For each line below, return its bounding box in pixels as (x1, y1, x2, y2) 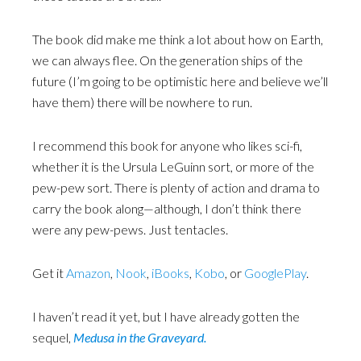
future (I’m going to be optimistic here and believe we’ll (32, 73, 328, 89)
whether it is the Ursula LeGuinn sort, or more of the (32, 159, 314, 174)
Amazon (66, 265, 110, 280)
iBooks (151, 265, 189, 280)
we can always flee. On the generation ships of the (32, 52, 303, 68)
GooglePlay (244, 265, 306, 280)
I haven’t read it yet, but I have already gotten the (32, 309, 300, 324)
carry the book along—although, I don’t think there (32, 201, 301, 216)
